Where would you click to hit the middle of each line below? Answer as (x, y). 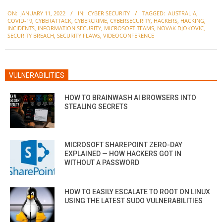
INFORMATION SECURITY (69, 28)
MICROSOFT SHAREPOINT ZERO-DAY (123, 145)
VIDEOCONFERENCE (129, 36)
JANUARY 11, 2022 (43, 13)
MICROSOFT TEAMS (129, 28)
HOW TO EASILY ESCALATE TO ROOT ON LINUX (137, 192)
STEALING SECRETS (96, 107)
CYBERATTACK (53, 21)
